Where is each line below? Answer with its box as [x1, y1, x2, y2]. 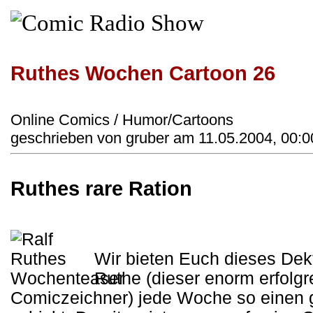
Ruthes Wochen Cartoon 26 [10, 62, 275, 85]
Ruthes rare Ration [10, 177, 192, 201]
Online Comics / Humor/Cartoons [10, 111, 233, 129]
